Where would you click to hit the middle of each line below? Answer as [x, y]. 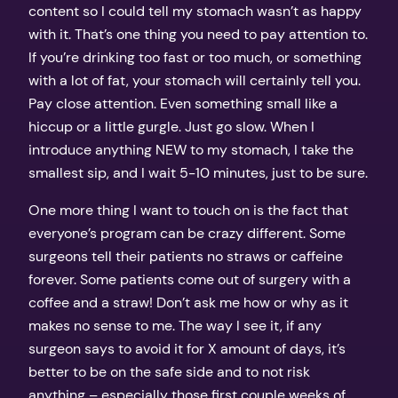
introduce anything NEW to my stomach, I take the [191, 149]
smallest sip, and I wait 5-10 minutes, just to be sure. [198, 172]
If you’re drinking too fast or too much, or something [195, 57]
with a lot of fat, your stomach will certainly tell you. [195, 80]
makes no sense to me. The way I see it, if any [175, 326]
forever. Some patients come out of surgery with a [190, 280]
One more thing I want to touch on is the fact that [188, 211]
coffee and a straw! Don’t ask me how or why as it [188, 303]
